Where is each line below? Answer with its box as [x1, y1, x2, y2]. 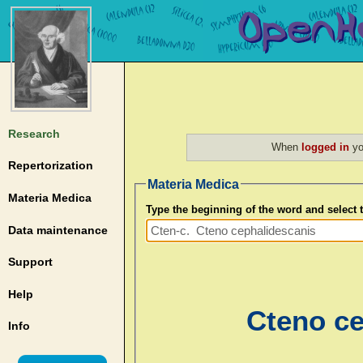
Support [7, 255, 53, 269]
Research [7, 126, 60, 140]
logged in [301, 140, 349, 153]
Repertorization [7, 159, 93, 173]
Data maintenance [7, 223, 108, 237]
